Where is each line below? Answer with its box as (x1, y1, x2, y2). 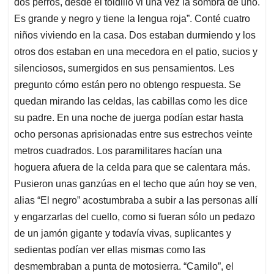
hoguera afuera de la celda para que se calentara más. (14, 161, 250, 172)
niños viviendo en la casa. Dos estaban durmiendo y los (14, 29, 256, 40)
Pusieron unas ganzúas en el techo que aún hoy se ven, (14, 178, 257, 189)
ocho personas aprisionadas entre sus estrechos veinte (14, 128, 253, 139)
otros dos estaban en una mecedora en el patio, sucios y (14, 46, 257, 57)
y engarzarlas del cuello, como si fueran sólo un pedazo (14, 211, 255, 222)
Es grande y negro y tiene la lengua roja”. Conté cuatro (14, 13, 250, 24)
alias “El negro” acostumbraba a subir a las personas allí (14, 194, 257, 206)
